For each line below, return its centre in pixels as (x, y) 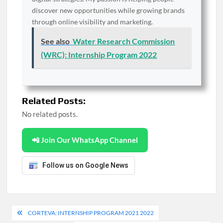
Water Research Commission (124, 41)
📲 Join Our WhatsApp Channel (85, 140)
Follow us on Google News (86, 165)
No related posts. (50, 114)
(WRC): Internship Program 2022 (99, 54)
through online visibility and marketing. (93, 21)
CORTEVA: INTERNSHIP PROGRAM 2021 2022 (91, 213)
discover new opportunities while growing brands (109, 10)
